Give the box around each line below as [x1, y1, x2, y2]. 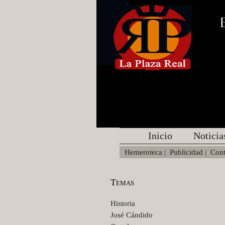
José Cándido [110, 211, 153, 219]
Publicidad [170, 148, 203, 156]
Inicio [148, 130, 172, 141]
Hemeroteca [125, 148, 162, 156]
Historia [110, 199, 135, 207]
